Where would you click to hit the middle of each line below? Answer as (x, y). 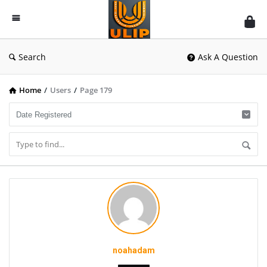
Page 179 (96, 90)
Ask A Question (228, 57)
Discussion (141, 26)
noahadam (133, 250)
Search (32, 57)
